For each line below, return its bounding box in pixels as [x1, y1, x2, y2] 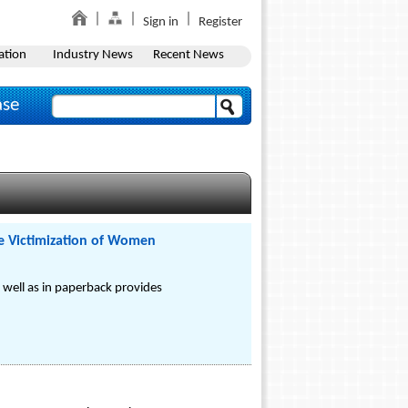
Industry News [52, 48, 133, 62]
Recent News [152, 48, 224, 62]
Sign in [143, 15, 178, 29]
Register [199, 15, 242, 29]
